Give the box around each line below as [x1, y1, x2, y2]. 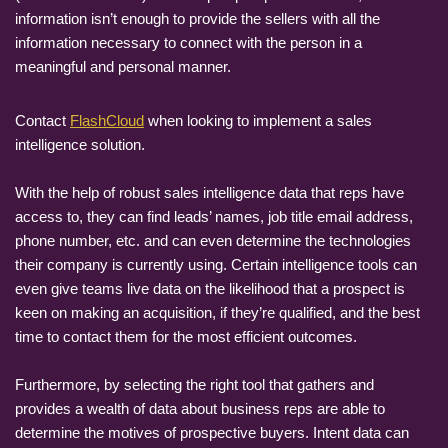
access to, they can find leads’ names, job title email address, [15, 207, 413, 225]
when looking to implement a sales [144, 111, 372, 129]
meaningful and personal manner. [15, 57, 231, 75]
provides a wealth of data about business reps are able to [15, 399, 385, 417]
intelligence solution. [15, 135, 145, 153]
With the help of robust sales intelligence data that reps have [15, 183, 404, 201]
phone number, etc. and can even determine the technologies [15, 231, 411, 249]
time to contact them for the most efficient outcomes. [15, 327, 357, 345]
